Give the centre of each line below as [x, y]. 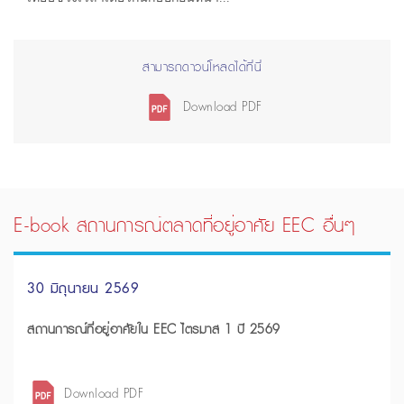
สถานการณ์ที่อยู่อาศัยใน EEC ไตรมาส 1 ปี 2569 [154, 330]
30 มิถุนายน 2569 [83, 288]
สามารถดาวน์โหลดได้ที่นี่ [202, 67]
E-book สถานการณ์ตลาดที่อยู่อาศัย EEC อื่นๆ [184, 225]
